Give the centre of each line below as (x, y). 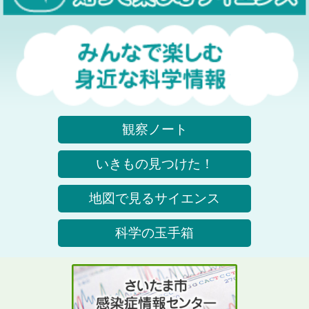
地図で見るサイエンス (154, 198)
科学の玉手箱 (154, 232)
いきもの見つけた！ (154, 163)
